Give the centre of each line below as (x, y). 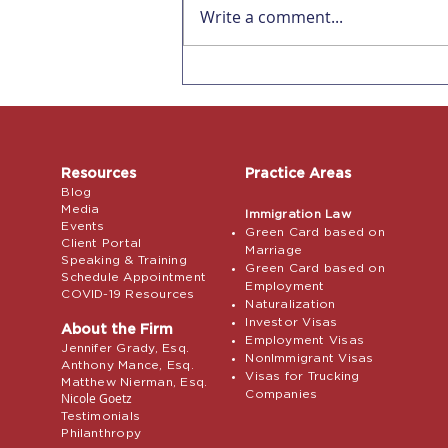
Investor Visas (291, 322)
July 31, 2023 (263, 142)
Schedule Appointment (134, 277)
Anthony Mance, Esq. (127, 365)
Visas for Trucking (302, 376)
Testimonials (101, 416)
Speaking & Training (124, 260)
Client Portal (101, 243)
